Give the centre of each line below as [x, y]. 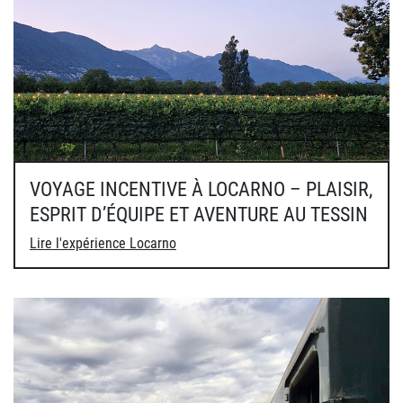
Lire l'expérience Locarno [103, 243]
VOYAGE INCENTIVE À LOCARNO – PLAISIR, [201, 189]
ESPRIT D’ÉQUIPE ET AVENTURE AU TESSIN [199, 214]
